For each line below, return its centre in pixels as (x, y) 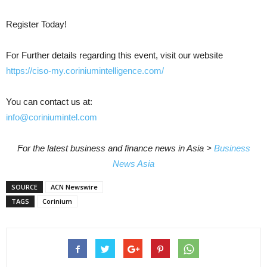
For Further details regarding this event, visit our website (114, 55)
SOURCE (24, 187)
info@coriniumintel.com (52, 117)
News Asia (133, 163)
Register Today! (36, 24)
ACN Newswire (74, 187)
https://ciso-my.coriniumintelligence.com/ (85, 70)
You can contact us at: (49, 101)
